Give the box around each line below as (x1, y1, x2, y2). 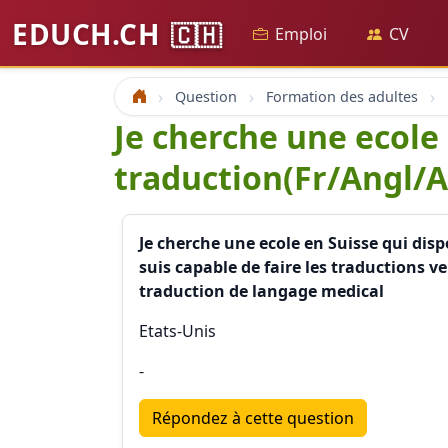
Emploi (274, 23, 327, 45)
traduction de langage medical (139, 280, 384, 302)
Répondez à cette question (152, 407, 354, 429)
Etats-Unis (139, 320, 216, 342)
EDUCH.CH (12, 15, 167, 53)
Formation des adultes (266, 87, 418, 106)
